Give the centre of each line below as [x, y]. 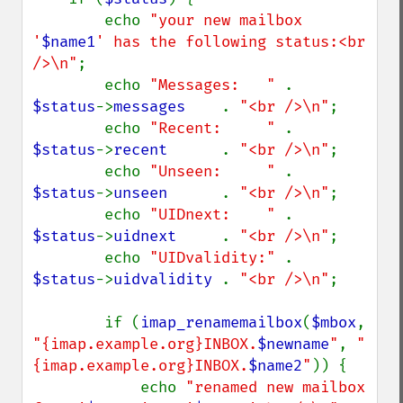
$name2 [275, 366]
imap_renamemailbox [221, 322]
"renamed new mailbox [275, 387]
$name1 [68, 42]
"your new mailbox [226, 20]
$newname [293, 344]
